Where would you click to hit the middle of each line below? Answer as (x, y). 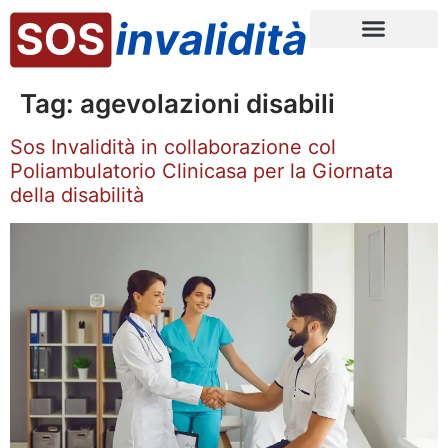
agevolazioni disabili (207, 103)
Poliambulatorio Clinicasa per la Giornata (201, 170)
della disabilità (77, 194)
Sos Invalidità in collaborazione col (173, 146)
